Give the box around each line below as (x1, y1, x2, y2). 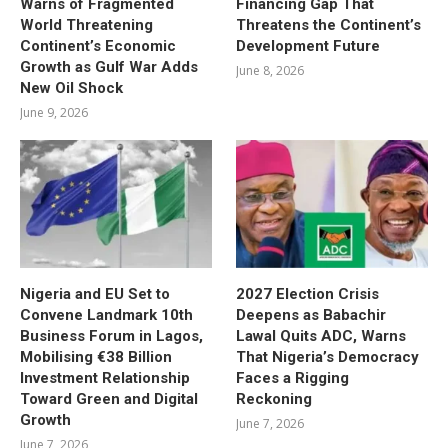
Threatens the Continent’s (236, 16, 422, 35)
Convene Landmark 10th (20, 306, 193, 325)
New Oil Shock (20, 79, 123, 98)
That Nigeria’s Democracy (236, 348, 420, 367)
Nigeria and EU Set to (20, 285, 170, 304)
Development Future (236, 37, 381, 56)
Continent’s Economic (20, 37, 176, 56)
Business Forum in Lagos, (20, 327, 203, 346)
